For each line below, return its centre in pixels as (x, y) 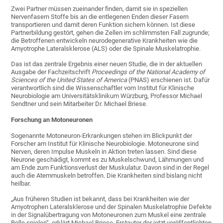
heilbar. (21, 184)
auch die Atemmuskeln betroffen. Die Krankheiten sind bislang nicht (107, 176)
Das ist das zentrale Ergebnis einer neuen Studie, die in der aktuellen (107, 64)
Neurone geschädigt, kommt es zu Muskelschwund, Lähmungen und (108, 160)
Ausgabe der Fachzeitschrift (52, 72)
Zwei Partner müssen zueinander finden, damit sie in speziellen (100, 9)
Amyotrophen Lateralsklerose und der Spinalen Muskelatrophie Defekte (111, 207)
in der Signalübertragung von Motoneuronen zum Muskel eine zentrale (109, 215)
